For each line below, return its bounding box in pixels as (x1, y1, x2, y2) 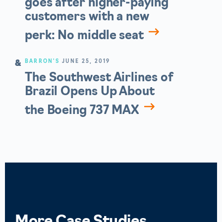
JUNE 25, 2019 (61, 58, 111, 64)
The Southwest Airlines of (25, 72, 173, 84)
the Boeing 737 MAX (25, 105, 140, 117)
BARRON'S (25, 58, 60, 64)
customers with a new (25, 11, 149, 23)
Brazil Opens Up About (25, 86, 155, 98)
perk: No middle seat (25, 30, 144, 42)
